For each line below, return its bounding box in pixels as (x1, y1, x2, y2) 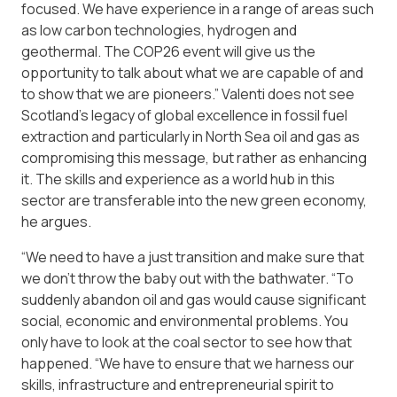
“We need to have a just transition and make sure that (21, 247, 364, 268)
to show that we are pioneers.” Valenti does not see (21, 84, 354, 105)
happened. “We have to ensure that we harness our (21, 354, 354, 374)
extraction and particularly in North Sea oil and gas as (21, 127, 360, 147)
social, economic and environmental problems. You (21, 311, 348, 331)
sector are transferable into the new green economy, (21, 191, 367, 211)
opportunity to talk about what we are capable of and (21, 63, 363, 83)
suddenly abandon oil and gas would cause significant (21, 290, 366, 310)
